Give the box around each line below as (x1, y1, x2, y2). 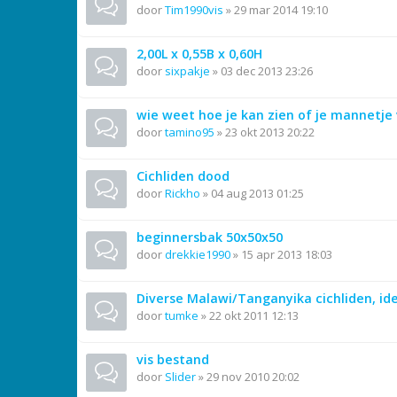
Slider (165, 369, 196, 385)
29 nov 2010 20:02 (206, 369, 300, 385)
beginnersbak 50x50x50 (136, 229, 283, 245)
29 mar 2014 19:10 (234, 2, 328, 18)
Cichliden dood (136, 167, 230, 184)
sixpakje (165, 63, 210, 79)
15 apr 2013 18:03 (241, 246, 332, 262)
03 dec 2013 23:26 (221, 63, 313, 79)
